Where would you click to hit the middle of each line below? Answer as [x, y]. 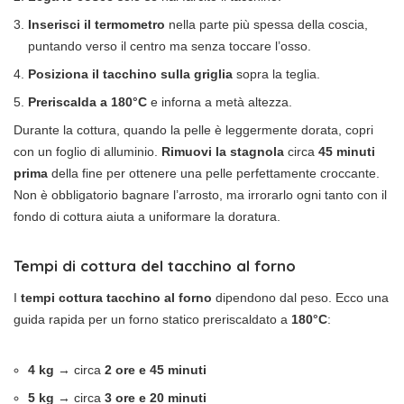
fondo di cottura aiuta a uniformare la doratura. [147, 216]
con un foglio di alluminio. [87, 151]
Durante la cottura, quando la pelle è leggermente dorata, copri [193, 129]
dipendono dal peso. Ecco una [300, 297]
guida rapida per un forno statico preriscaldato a [152, 319]
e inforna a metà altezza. [220, 101]
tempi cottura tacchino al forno [116, 297]
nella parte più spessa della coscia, [266, 24]
